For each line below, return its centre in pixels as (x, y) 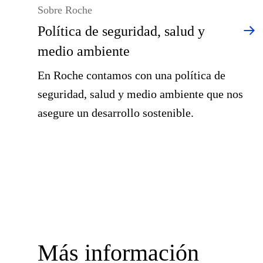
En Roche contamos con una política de (131, 75)
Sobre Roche (65, 10)
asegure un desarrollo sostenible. (116, 113)
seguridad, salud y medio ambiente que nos (140, 94)
